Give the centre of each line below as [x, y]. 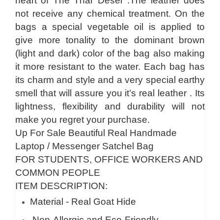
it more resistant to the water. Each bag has [110, 67]
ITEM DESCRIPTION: [61, 186]
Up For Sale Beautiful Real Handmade [96, 133]
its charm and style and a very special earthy [110, 80]
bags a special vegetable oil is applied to [110, 27]
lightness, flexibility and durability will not [110, 106]
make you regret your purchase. [82, 120]
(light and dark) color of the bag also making [110, 53]
